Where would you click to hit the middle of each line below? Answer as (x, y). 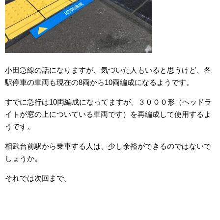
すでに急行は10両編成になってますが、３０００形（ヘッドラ (108, 102)
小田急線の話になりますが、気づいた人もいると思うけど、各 (108, 70)
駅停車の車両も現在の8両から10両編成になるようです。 (99, 82)
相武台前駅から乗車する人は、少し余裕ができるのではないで (108, 146)
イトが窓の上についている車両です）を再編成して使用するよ (108, 114)
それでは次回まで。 (38, 178)
